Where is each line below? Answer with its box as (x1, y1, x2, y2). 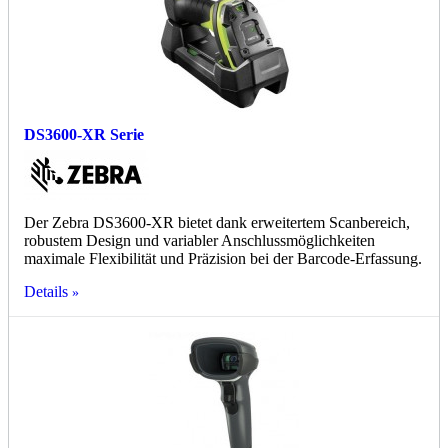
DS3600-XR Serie (24, 126, 144, 144)
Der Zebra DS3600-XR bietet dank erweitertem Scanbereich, (24, 214, 410, 232)
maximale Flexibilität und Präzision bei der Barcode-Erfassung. (24, 250, 422, 268)
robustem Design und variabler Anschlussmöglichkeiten (24, 232, 375, 250)
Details (24, 283, 68, 301)
